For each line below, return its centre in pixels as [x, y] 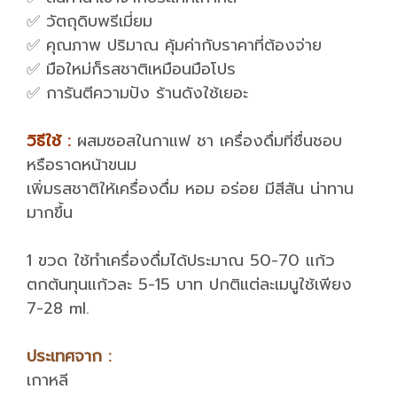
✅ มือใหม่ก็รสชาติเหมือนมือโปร [131, 69]
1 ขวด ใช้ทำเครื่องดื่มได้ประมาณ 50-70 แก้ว [181, 261]
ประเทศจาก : [75, 356]
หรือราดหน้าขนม [82, 165]
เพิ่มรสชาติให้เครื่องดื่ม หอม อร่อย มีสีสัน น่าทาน [190, 189]
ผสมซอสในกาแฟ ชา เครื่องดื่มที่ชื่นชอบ [206, 141]
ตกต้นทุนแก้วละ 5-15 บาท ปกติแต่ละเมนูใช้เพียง [189, 284]
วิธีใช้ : [49, 141]
